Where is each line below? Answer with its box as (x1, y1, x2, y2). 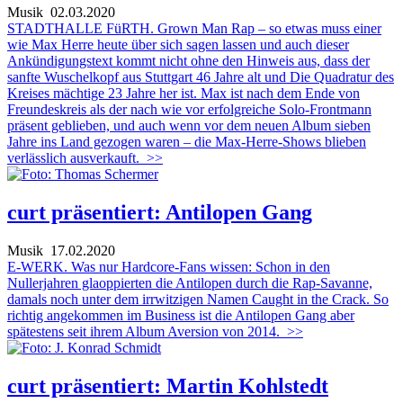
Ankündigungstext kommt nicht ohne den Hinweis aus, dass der (7, 52, 370, 68)
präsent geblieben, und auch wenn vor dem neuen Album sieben (7, 117, 371, 133)
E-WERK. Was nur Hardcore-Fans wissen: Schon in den (7, 258, 330, 274)
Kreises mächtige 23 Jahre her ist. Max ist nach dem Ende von (7, 85, 360, 101)
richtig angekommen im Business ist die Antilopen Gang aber (7, 307, 354, 323)
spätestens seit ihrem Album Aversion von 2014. (7, 323, 280, 339)
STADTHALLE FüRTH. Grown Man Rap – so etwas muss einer (7, 20, 381, 36)
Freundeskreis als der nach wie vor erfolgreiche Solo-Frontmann (7, 101, 372, 117)
